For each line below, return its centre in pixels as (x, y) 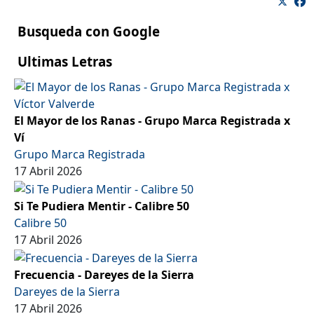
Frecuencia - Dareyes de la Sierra (104, 274)
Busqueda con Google (89, 32)
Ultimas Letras (65, 62)
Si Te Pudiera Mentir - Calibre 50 (102, 206)
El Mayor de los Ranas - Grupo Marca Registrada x (152, 121)
